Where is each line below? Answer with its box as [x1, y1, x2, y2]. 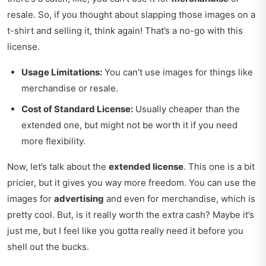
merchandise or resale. [21, 83, 118, 94]
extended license [109, 161, 183, 173]
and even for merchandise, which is [104, 193, 255, 205]
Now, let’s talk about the [7, 161, 109, 173]
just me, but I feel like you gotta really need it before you [7, 225, 243, 237]
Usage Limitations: [21, 66, 102, 78]
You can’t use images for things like [102, 66, 253, 78]
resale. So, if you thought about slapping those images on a [7, 9, 255, 21]
